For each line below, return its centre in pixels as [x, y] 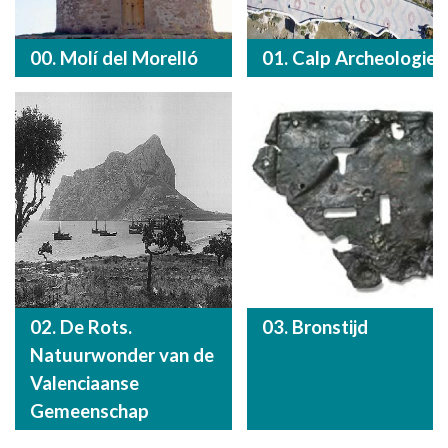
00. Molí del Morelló [114, 57]
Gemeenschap [89, 411]
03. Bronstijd [314, 327]
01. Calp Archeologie [348, 57]
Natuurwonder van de [122, 355]
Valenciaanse [84, 383]
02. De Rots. [81, 327]
